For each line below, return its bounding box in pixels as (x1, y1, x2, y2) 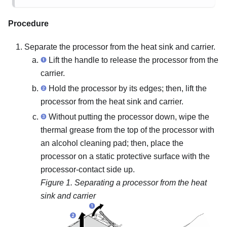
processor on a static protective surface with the (41, 152, 210, 161)
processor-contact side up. (41, 165, 135, 174)
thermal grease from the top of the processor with (41, 125, 214, 134)
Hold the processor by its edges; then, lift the (47, 84, 207, 93)
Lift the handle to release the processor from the (47, 55, 218, 64)
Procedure (8, 19, 49, 28)
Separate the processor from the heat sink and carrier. (24, 42, 215, 51)
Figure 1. (41, 178, 74, 187)
